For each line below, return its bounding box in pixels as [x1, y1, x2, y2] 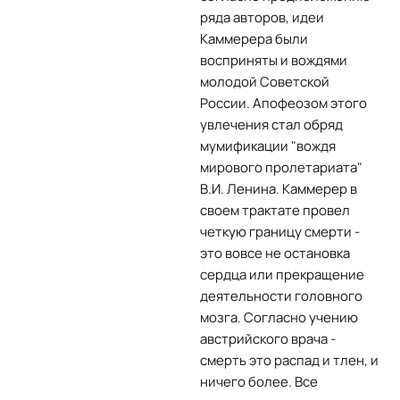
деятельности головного [200, 287, 362, 305]
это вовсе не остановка [200, 244, 350, 262]
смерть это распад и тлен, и [200, 351, 379, 370]
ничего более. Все [200, 372, 318, 391]
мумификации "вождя [200, 137, 336, 155]
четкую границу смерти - [200, 222, 360, 241]
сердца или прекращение [200, 265, 364, 284]
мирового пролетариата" [200, 158, 362, 177]
